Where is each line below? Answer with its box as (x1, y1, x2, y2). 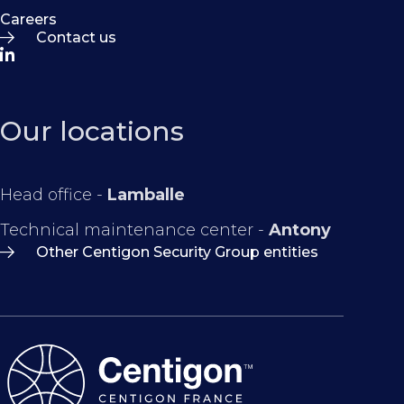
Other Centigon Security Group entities (36, 243, 318, 261)
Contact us (36, 29, 116, 46)
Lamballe (107, 185, 185, 205)
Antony (269, 220, 331, 240)
